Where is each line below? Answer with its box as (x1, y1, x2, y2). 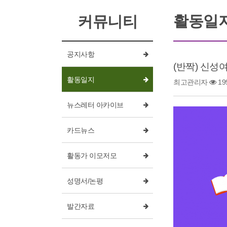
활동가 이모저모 (67, 152, 117, 160)
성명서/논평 (67, 177, 103, 185)
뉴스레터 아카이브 (67, 101, 124, 109)
